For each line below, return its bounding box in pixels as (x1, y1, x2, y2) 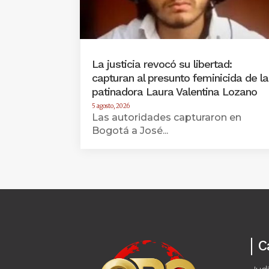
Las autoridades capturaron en (92, 112, 242, 124)
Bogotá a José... (92, 125, 169, 137)
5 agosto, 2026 (92, 102, 130, 110)
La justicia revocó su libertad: (92, 58, 232, 71)
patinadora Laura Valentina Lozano (92, 85, 258, 98)
